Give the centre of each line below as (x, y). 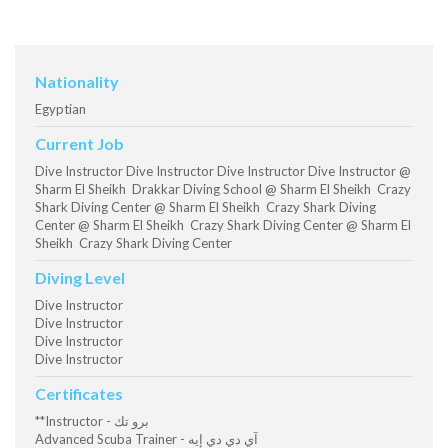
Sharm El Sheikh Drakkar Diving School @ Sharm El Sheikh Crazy (223, 189)
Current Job (79, 144)
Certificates (79, 394)
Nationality (77, 82)
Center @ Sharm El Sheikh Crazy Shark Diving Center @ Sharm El (223, 225)
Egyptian (60, 109)
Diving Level (80, 278)
